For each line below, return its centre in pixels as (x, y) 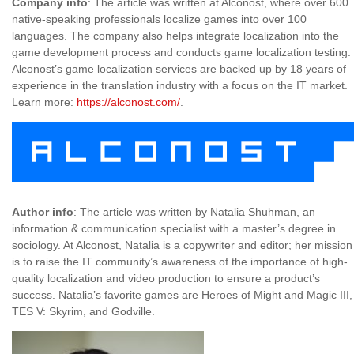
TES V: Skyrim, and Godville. (83, 311)
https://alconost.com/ (128, 102)
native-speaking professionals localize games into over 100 (159, 19)
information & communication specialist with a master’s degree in (174, 228)
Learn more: (44, 102)
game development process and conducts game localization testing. (181, 52)
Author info (43, 211)
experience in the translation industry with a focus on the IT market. (180, 85)
